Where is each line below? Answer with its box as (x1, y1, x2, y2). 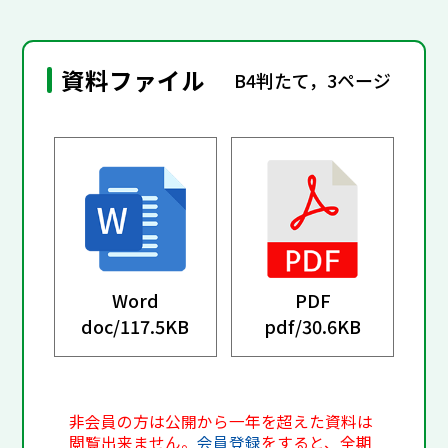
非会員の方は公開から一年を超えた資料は (69, 410, 374, 434)
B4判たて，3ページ (234, 66, 392, 93)
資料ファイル (61, 63, 206, 98)
